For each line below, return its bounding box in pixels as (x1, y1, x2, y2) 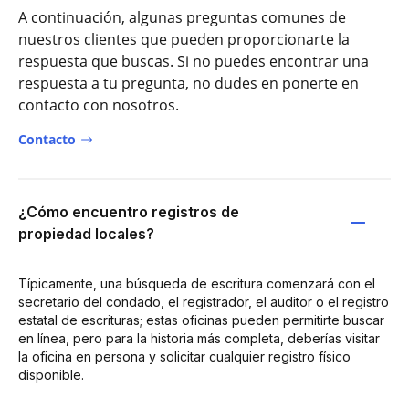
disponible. (18, 366, 84, 383)
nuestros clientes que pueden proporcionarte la (18, 28, 350, 49)
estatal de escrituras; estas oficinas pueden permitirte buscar (18, 311, 384, 328)
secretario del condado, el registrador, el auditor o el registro (18, 293, 389, 309)
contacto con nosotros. (18, 94, 179, 115)
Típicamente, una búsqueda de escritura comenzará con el (18, 275, 375, 291)
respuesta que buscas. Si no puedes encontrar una (18, 50, 369, 71)
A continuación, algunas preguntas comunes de (18, 6, 346, 27)
